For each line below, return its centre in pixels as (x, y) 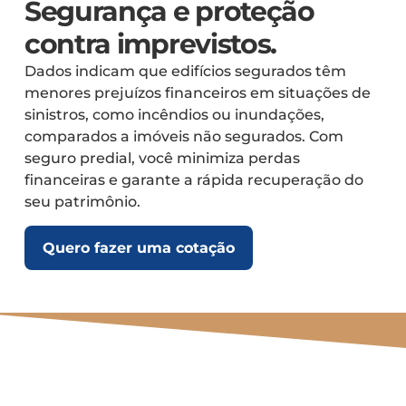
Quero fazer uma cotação (138, 248)
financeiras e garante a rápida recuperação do (193, 180)
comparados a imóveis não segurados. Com (184, 137)
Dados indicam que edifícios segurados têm (185, 72)
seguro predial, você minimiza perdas (162, 159)
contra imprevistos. (150, 44)
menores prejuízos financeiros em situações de (197, 93)
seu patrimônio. (82, 202)
